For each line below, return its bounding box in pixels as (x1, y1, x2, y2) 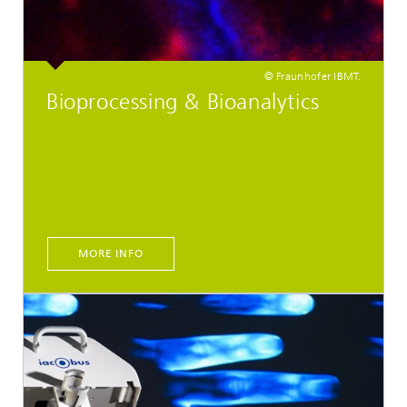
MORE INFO (77, 246, 144, 260)
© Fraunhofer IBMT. (263, 69, 361, 83)
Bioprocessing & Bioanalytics (46, 88, 320, 114)
